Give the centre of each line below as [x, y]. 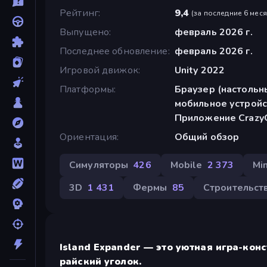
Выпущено [85, 32]
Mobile [186, 165]
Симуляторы [99, 165]
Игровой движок [99, 70]
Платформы [87, 89]
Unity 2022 [200, 70]
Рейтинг [79, 13]
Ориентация [89, 137]
